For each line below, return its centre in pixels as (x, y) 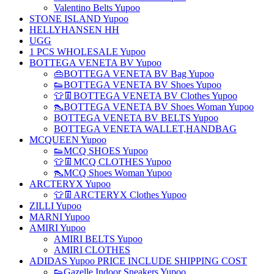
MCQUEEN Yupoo (68, 140)
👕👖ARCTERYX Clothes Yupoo (120, 195)
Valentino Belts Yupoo (97, 8)
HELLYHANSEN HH (74, 30)
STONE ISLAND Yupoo (79, 19)
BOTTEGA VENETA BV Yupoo (95, 63)
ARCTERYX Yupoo (70, 184)
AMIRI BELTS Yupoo (98, 239)
